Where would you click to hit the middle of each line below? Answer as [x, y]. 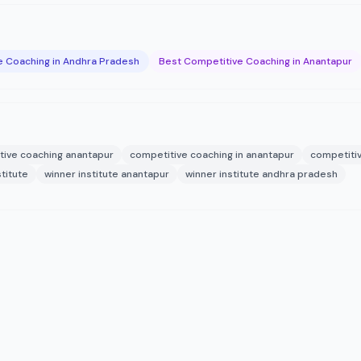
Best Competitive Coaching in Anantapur [255, 61]
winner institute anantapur [107, 174]
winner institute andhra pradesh [261, 174]
